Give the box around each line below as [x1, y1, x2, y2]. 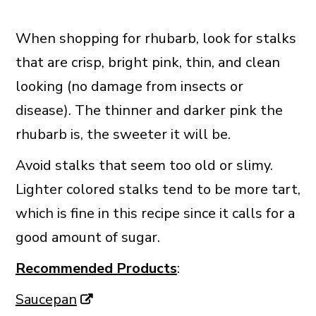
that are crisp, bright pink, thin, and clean [15, 53, 280, 73]
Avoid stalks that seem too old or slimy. [15, 156, 273, 176]
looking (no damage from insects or [15, 77, 243, 97]
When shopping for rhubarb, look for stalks [15, 29, 296, 49]
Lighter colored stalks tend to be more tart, [15, 180, 300, 200]
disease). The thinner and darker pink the [15, 101, 283, 121]
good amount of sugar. [15, 228, 160, 248]
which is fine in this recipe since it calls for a [15, 204, 295, 224]
